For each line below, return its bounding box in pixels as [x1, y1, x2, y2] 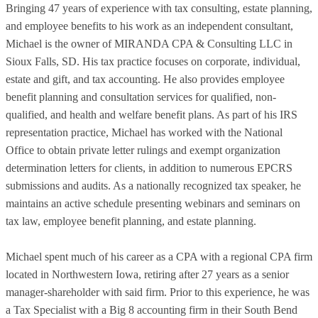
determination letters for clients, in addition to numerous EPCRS [6, 162, 292, 175]
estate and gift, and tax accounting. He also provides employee [6, 73, 285, 86]
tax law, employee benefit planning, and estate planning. [6, 215, 256, 228]
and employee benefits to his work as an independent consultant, [6, 20, 293, 33]
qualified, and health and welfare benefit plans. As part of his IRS [6, 109, 297, 121]
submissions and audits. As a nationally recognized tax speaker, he [6, 180, 301, 192]
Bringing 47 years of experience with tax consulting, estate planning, [6, 2, 312, 15]
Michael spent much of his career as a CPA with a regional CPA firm [6, 251, 312, 263]
